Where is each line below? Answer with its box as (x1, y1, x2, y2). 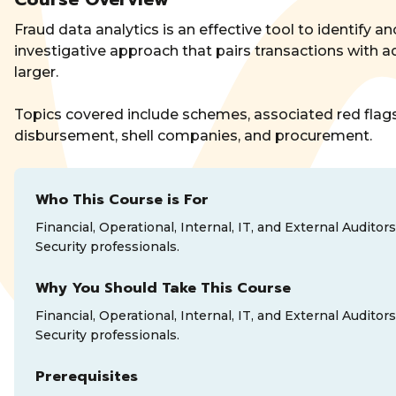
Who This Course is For (35, 188, 209, 210)
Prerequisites (35, 365, 138, 387)
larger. (14, 63, 58, 80)
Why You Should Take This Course (35, 277, 291, 299)
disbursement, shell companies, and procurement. (14, 126, 372, 144)
